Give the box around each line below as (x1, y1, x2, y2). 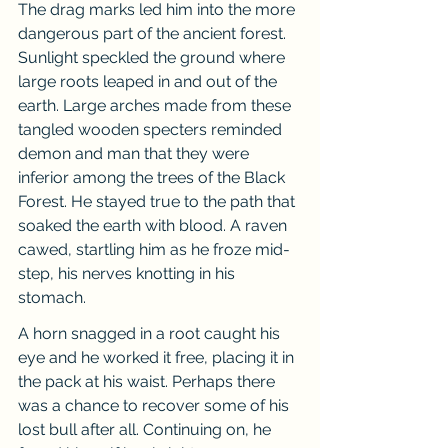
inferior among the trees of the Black (18, 168, 289, 187)
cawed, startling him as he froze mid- (18, 240, 290, 259)
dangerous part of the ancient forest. (18, 24, 290, 43)
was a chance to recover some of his (18, 396, 293, 415)
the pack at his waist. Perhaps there (18, 372, 279, 391)
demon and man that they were (18, 144, 253, 163)
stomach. (18, 288, 86, 307)
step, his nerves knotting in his (18, 264, 239, 283)
